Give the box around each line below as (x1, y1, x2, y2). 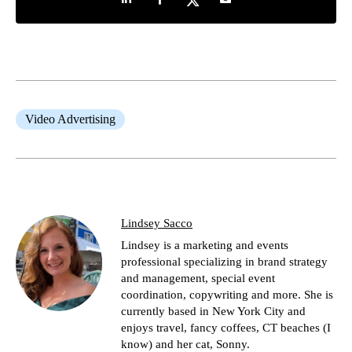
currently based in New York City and (121, 305, 306, 317)
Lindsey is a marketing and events (121, 239, 288, 251)
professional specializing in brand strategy (121, 255, 328, 268)
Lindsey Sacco (121, 217, 192, 229)
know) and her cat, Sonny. (121, 338, 250, 350)
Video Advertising (25, 112, 115, 126)
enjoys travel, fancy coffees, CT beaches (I (121, 321, 331, 334)
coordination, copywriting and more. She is (121, 288, 333, 301)
